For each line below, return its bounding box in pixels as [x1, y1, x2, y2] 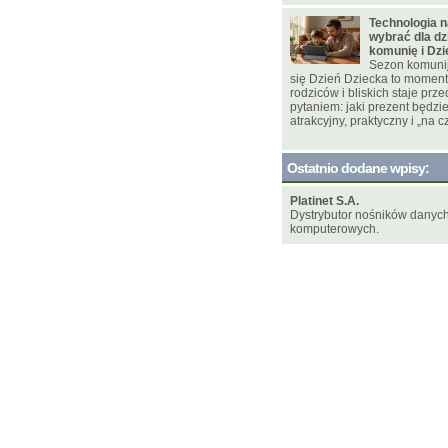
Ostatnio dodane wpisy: [287, 160, 429, 176]
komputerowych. [290, 222, 379, 236]
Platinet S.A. [290, 194, 359, 208]
